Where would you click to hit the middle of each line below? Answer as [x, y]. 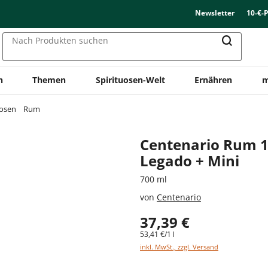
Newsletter [215, 13]
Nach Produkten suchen [60, 41]
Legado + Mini [190, 160]
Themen [49, 80]
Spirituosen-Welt [130, 80]
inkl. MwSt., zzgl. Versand [179, 246]
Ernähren [214, 80]
